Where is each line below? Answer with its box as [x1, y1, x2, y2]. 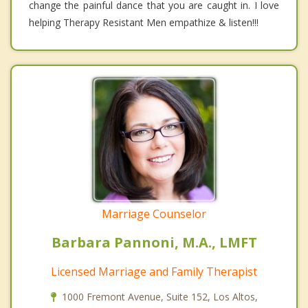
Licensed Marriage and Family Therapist [51, 264, 257, 280]
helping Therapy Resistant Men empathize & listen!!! [29, 16, 258, 30]
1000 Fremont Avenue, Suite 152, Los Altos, [61, 290, 258, 304]
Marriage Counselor [102, 206, 206, 222]
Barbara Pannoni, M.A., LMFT [51, 233, 257, 252]
